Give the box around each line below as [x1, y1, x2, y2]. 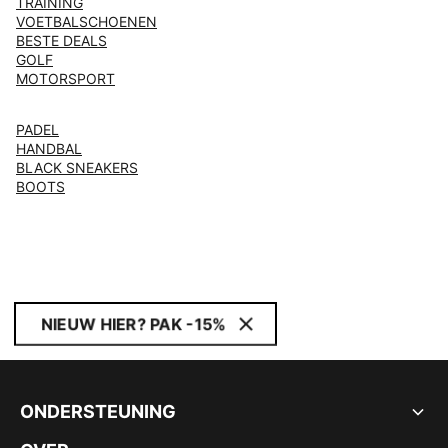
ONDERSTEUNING [20, 401, 176, 422]
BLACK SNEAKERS [16, 159, 138, 176]
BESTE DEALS [16, 32, 107, 49]
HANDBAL [16, 140, 82, 157]
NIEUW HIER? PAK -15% [41, 314, 226, 334]
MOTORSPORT [16, 70, 115, 87]
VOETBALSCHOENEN [16, 13, 157, 30]
